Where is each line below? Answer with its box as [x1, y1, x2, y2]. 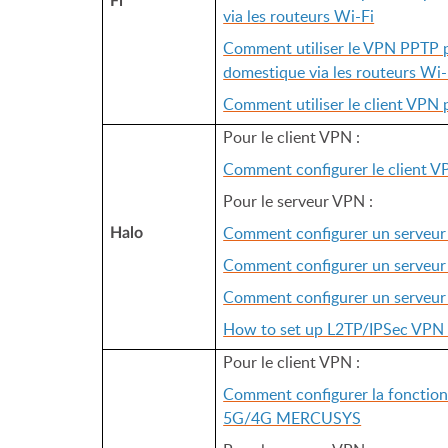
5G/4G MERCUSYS [223, 407, 362, 429]
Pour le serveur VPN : [223, 190, 374, 212]
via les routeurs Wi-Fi [223, 5, 375, 27]
